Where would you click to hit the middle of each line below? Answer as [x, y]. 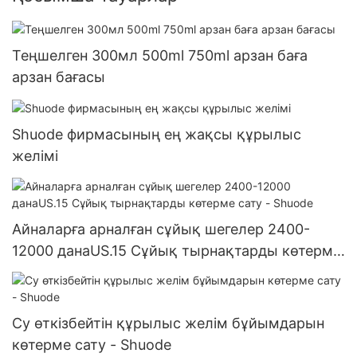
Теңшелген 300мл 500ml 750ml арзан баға [160, 56]
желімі [35, 156]
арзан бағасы [59, 77]
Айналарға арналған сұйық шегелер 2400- [161, 229]
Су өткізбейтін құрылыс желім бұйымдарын [168, 324]
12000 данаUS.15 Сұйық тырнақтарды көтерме [177, 250]
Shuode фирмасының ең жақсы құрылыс [157, 135]
